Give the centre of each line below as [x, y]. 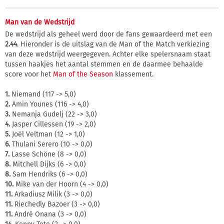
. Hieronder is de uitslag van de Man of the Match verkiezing [113, 44]
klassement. [133, 74]
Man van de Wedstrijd [40, 22]
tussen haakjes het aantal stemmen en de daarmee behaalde [104, 64]
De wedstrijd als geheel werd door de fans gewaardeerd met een [108, 34]
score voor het [29, 74]
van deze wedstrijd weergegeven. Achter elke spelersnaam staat [108, 54]
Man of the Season [83, 74]
